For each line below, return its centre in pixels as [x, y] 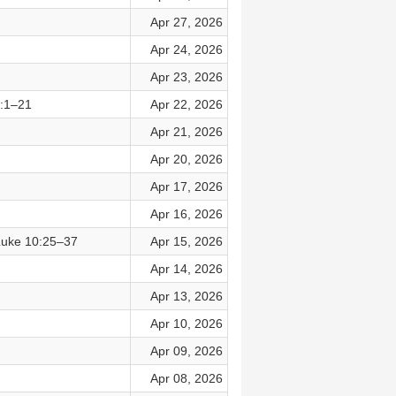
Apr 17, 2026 [186, 187]
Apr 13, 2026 [186, 296]
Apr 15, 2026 [186, 241]
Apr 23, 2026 [186, 77]
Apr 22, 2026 [186, 104]
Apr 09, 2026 [186, 351]
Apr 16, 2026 [186, 214]
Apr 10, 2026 [186, 324]
